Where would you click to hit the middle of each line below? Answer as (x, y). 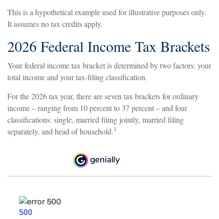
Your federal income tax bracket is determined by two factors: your (109, 66)
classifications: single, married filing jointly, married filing (96, 120)
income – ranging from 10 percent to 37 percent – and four (97, 108)
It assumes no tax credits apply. (55, 24)
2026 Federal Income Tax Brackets (109, 46)
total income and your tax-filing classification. (77, 77)
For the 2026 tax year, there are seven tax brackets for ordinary (103, 96)
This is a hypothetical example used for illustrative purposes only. (107, 12)
